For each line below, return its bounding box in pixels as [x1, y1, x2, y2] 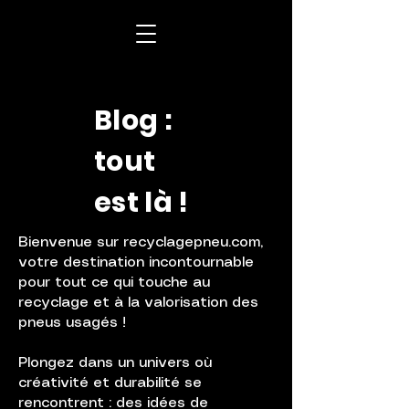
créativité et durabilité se [18, 376, 202, 390]
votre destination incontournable [18, 256, 254, 269]
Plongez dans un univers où [18, 356, 213, 370]
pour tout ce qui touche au [18, 276, 210, 289]
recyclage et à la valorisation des [18, 296, 258, 309]
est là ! [94, 184, 189, 222]
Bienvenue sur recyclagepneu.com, [18, 236, 263, 249]
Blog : [94, 101, 173, 140]
